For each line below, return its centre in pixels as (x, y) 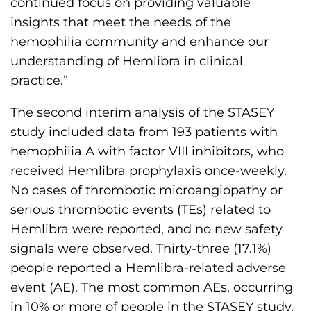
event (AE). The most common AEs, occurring (152, 287)
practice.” (39, 80)
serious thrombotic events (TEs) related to (141, 209)
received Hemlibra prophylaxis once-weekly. (149, 170)
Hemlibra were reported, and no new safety (146, 229)
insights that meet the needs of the (121, 22)
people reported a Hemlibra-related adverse (148, 268)
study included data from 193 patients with (144, 132)
